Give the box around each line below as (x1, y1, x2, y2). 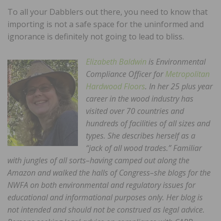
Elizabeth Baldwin (86, 56, 147, 67)
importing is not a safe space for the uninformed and (7, 18, 204, 30)
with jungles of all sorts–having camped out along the (7, 154, 189, 166)
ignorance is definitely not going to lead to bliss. (7, 31, 184, 42)
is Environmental (147, 56, 206, 67)
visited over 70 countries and (86, 105, 184, 116)
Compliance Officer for (86, 68, 165, 79)
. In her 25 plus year (145, 80, 213, 92)
